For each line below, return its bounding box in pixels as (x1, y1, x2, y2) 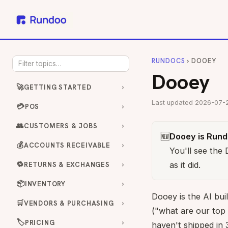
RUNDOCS (152, 56, 186, 65)
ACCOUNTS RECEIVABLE (23, 140, 110, 150)
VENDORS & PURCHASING (23, 198, 114, 208)
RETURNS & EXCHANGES (23, 160, 110, 169)
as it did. (169, 160, 201, 170)
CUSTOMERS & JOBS (23, 121, 98, 130)
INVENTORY (24, 179, 66, 188)
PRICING (24, 218, 55, 227)
